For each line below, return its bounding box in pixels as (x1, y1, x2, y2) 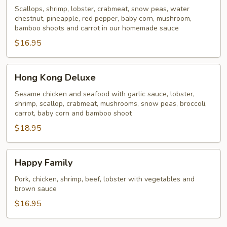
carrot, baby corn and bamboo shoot (15, 108, 132, 118)
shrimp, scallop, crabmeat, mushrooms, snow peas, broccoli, (15, 99, 207, 108)
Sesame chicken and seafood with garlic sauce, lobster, (15, 89, 195, 99)
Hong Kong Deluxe (15, 71, 96, 84)
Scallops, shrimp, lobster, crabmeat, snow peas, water (15, 4, 190, 14)
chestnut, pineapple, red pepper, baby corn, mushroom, (15, 14, 192, 23)
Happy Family (15, 157, 72, 169)
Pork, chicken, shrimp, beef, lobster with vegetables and (15, 174, 195, 184)
